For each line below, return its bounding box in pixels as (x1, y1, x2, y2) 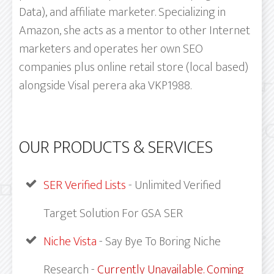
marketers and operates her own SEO (19, 38, 203, 59)
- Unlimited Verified (126, 174, 221, 196)
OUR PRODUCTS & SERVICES (19, 132, 213, 162)
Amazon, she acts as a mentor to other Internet (19, 20, 250, 41)
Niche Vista (43, 231, 99, 252)
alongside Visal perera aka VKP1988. (19, 75, 191, 96)
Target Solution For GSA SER (43, 202, 188, 224)
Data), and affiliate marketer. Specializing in (19, 1, 226, 23)
